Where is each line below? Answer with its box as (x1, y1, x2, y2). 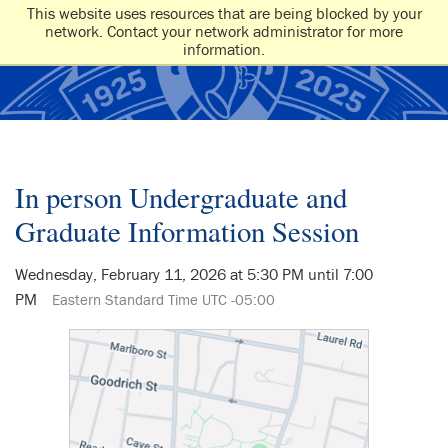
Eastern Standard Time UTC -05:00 (51, 292, 275, 309)
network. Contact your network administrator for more (45, 23, 403, 41)
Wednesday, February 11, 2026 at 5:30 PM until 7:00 (15, 266, 373, 284)
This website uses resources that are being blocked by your (26, 5, 422, 23)
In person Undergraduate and (15, 178, 347, 216)
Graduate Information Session (15, 212, 359, 250)
